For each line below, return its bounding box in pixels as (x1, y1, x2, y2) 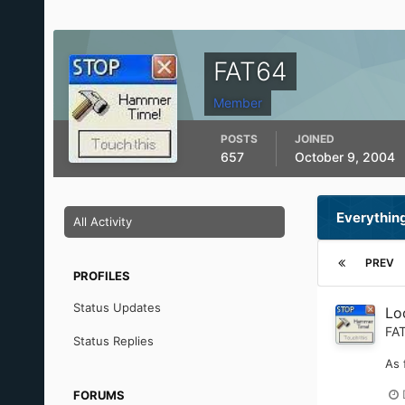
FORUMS (72, 388, 125, 402)
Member (212, 95, 262, 110)
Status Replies (72, 334, 154, 348)
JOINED (294, 132, 334, 146)
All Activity (72, 214, 132, 229)
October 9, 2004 (294, 149, 395, 165)
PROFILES (72, 268, 130, 283)
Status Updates (72, 300, 161, 315)
